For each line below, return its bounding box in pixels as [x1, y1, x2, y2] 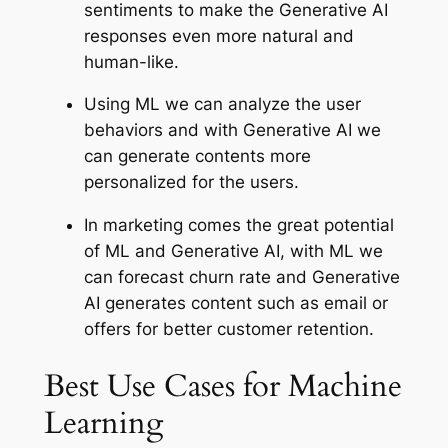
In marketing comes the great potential [83, 215, 394, 236]
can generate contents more [83, 146, 311, 167]
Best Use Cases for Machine [43, 364, 402, 407]
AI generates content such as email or [83, 293, 388, 314]
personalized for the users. [83, 172, 299, 193]
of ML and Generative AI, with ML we [83, 241, 383, 262]
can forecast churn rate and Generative [83, 267, 400, 288]
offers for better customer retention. [83, 319, 374, 340]
